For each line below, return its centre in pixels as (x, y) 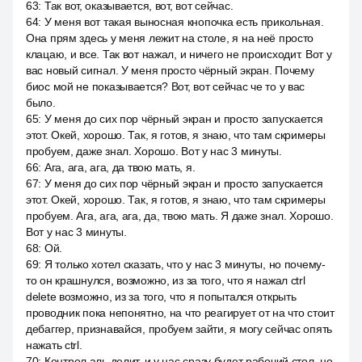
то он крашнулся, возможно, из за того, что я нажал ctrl (166, 280)
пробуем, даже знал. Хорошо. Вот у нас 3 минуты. (154, 151)
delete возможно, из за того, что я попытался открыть (161, 297)
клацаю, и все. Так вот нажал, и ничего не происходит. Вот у (179, 54)
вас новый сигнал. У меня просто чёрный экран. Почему (170, 70)
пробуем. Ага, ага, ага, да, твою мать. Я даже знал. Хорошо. (180, 216)
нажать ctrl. (54, 345)
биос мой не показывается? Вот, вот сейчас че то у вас (166, 86)
